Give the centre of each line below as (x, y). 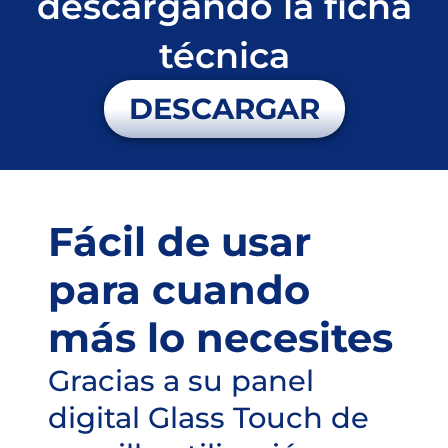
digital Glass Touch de (208, 417)
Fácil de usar (179, 241)
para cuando (179, 289)
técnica (224, 55)
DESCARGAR (224, 108)
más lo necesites (220, 337)
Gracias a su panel (181, 380)
